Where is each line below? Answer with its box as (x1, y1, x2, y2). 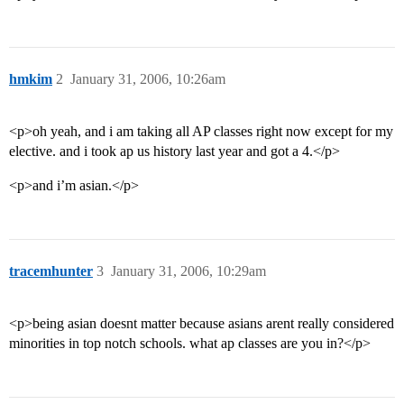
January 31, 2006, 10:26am (70, 71, 225, 87)
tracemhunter (9, 263, 93, 280)
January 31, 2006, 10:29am (111, 263, 266, 280)
